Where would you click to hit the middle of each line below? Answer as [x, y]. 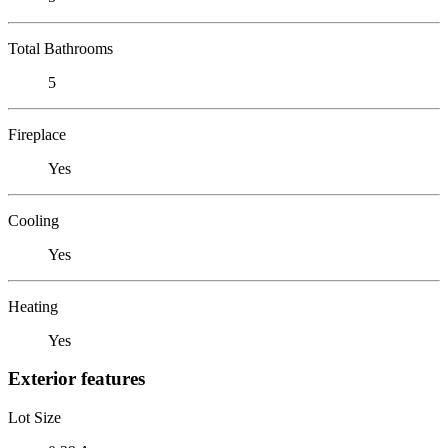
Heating [33, 306]
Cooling [33, 220]
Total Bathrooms [60, 48]
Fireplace [37, 134]
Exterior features [76, 379]
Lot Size [34, 417]
